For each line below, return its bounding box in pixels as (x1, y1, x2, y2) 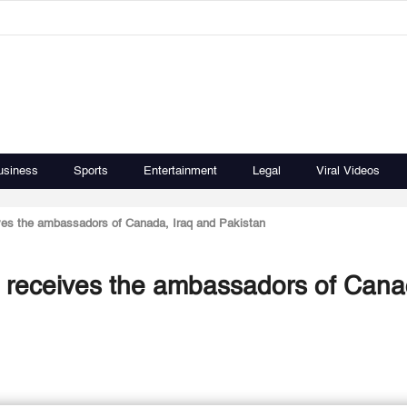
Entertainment (144, 165, 217, 177)
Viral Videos (316, 165, 380, 177)
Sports (74, 165, 108, 177)
